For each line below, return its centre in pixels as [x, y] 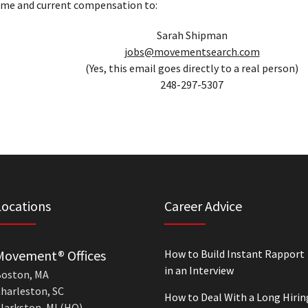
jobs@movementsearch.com [192, 52]
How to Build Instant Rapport [234, 254]
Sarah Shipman [192, 35]
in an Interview [199, 270]
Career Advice [203, 206]
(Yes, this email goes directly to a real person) [192, 68]
